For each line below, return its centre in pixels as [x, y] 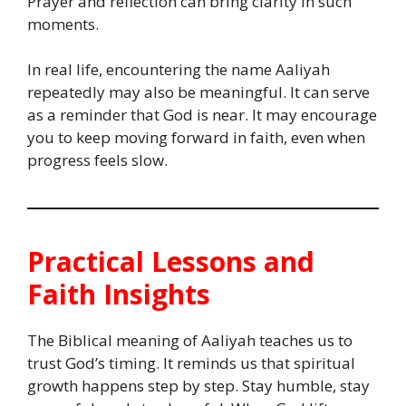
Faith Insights [119, 295]
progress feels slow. [97, 160]
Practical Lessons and [171, 262]
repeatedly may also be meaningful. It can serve [198, 92]
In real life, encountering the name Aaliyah [179, 70]
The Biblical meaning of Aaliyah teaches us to [190, 341]
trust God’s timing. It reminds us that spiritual [191, 363]
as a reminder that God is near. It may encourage [202, 115]
